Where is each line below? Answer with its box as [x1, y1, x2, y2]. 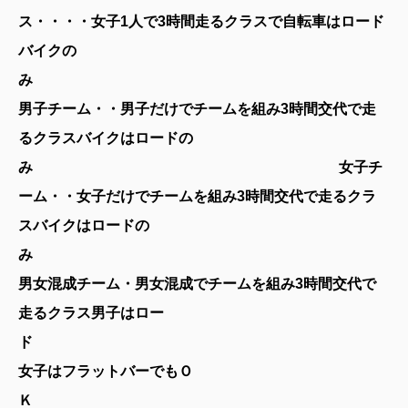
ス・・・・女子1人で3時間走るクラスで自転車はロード [18, 14, 384, 30]
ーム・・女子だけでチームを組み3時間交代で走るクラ [18, 189, 376, 205]
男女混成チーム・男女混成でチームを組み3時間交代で [18, 276, 376, 292]
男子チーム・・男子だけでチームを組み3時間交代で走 [18, 101, 376, 117]
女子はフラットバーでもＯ [18, 363, 193, 380]
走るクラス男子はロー [18, 305, 164, 321]
